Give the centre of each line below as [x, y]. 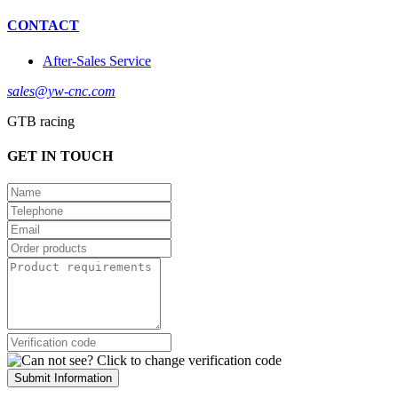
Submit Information [63, 378]
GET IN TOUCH [60, 155]
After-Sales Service [97, 60]
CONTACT [43, 26]
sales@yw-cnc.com [61, 91]
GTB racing [41, 121]
